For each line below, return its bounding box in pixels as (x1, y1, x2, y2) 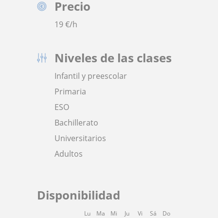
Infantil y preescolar (54, 71, 127, 81)
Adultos (54, 148, 83, 159)
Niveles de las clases (54, 50, 172, 66)
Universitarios (54, 133, 106, 144)
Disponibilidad (37, 187, 120, 203)
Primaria (54, 86, 86, 97)
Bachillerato (54, 117, 98, 128)
